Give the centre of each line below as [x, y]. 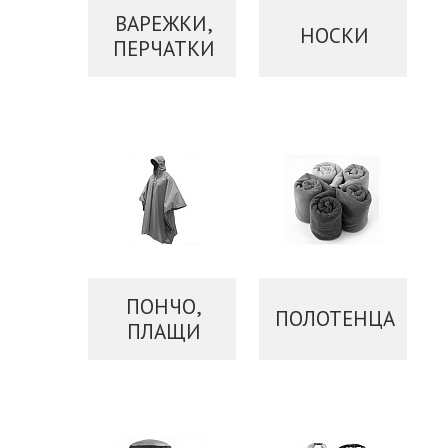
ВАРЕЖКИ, [163, 23]
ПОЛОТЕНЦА [334, 318]
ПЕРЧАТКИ [163, 48]
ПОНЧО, [163, 306]
